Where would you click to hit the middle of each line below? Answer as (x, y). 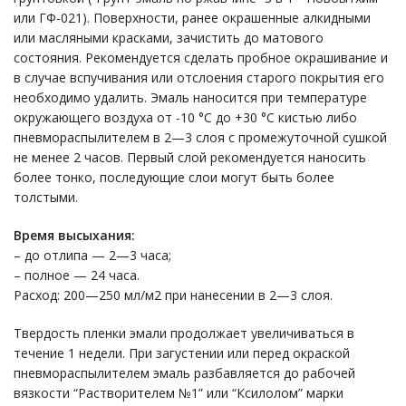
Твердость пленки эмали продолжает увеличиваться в (184, 333)
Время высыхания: (74, 235)
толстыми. (46, 197)
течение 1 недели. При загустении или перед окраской (182, 353)
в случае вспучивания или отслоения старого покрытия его (199, 77)
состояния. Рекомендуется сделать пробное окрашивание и (201, 57)
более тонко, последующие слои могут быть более (174, 177)
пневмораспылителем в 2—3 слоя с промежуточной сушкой (200, 137)
